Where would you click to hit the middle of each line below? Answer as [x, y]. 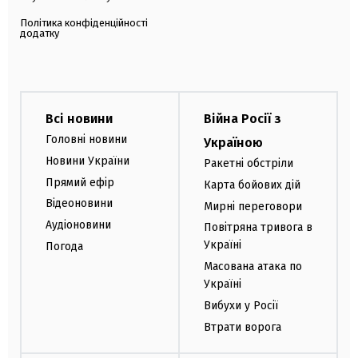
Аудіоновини [78, 225]
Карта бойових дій [252, 185]
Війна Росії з [243, 118]
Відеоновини [79, 204]
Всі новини [79, 118]
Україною [233, 142]
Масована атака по [253, 267]
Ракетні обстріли [249, 163]
